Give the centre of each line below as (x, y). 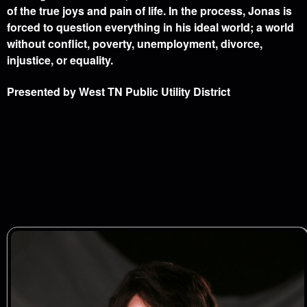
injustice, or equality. (61, 60)
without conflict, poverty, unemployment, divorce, (135, 44)
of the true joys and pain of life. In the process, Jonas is (149, 11)
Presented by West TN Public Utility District (119, 91)
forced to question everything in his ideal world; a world (150, 27)
